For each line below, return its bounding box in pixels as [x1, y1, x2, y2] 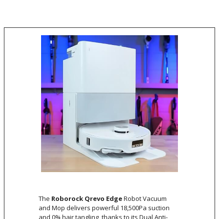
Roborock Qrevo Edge [51, 194, 122, 203]
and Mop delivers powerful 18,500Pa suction [39, 203, 170, 212]
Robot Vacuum [122, 194, 167, 203]
